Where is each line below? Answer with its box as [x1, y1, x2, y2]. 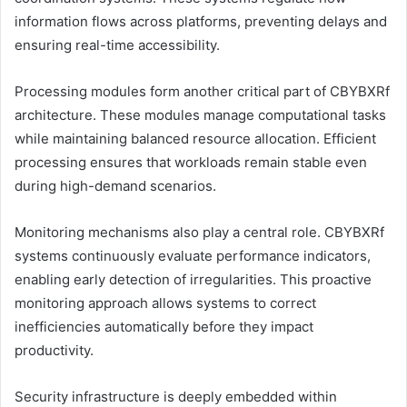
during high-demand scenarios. [15, 176, 216, 194]
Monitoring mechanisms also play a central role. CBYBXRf [15, 223, 384, 241]
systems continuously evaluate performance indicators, [15, 246, 371, 264]
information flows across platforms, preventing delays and [15, 12, 387, 30]
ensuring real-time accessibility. [15, 35, 220, 54]
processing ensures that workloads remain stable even [15, 153, 367, 171]
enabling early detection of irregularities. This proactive [15, 270, 372, 288]
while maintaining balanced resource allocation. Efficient [15, 129, 376, 147]
